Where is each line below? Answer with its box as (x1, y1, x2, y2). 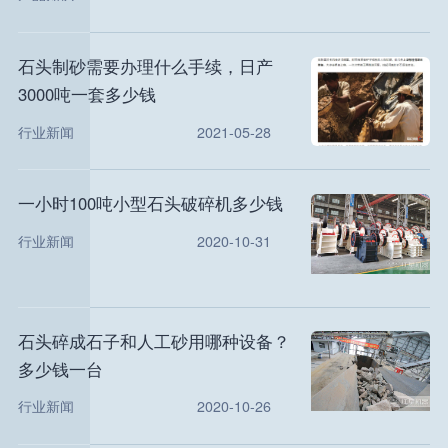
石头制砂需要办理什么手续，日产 (17, 53, 273, 78)
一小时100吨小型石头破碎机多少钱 (17, 191, 283, 216)
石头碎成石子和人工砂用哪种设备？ (17, 328, 290, 353)
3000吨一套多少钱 (17, 81, 156, 106)
